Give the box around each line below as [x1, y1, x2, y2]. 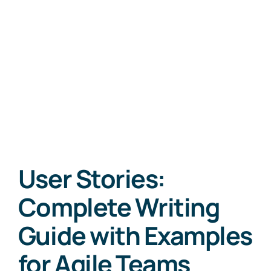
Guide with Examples [18, 218, 252, 252]
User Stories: [18, 162, 165, 195]
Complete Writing [18, 190, 220, 224]
